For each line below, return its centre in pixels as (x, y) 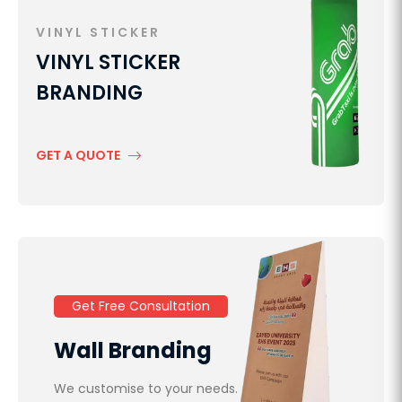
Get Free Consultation (141, 306)
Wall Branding (133, 350)
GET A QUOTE (79, 155)
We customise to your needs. (146, 388)
